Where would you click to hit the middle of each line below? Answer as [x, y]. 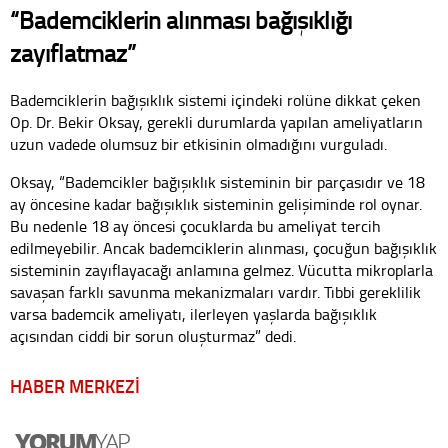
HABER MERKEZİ [75, 386]
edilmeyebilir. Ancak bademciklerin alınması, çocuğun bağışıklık [223, 248]
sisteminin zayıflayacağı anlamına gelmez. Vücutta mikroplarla [221, 270]
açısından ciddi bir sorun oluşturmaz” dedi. [153, 336]
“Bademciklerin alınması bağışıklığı [181, 20]
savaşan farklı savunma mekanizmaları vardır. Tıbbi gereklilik [215, 292]
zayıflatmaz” [73, 53]
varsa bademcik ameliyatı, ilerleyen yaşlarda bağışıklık [193, 314]
